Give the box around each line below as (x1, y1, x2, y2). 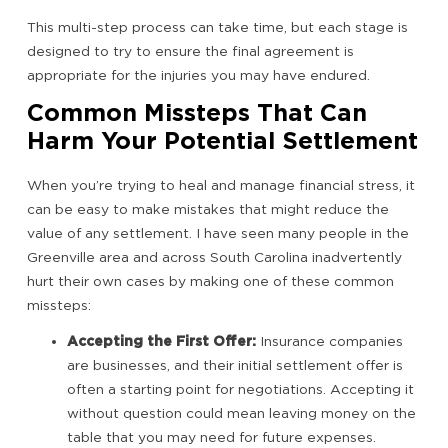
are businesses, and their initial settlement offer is (67, 357, 403, 374)
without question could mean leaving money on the (67, 405, 416, 422)
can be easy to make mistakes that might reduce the (27, 201, 389, 218)
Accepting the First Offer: (67, 333, 260, 350)
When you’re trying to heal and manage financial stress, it (27, 177, 415, 194)
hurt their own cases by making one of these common (27, 273, 394, 290)
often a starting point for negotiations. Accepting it (67, 381, 414, 398)
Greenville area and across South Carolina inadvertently (27, 249, 402, 266)
